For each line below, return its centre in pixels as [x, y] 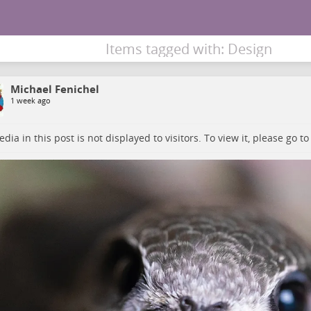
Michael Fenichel [54, 89]
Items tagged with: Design [188, 49]
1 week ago [30, 100]
